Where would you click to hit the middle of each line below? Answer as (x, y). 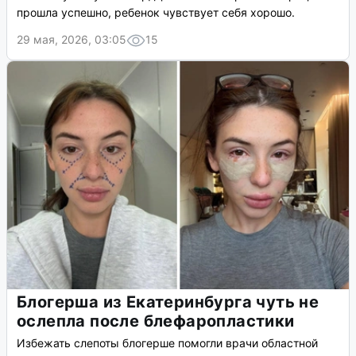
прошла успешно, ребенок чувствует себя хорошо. (156, 13)
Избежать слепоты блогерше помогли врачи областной (167, 343)
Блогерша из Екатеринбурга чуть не (168, 302)
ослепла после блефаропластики (156, 321)
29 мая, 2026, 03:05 (72, 40)
